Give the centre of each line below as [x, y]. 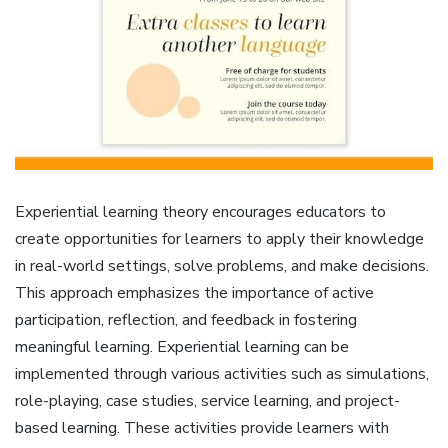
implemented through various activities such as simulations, [222, 373]
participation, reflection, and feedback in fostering [186, 319]
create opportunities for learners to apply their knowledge [219, 238]
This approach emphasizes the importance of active [194, 292]
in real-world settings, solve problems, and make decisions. [222, 265]
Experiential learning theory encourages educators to [200, 211]
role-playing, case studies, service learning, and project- [207, 400]
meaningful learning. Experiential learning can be [182, 346]
